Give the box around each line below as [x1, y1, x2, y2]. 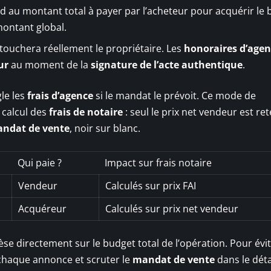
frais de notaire [49, 105, 123, 119]
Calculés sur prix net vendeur [105, 201, 238, 215]
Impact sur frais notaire [105, 155, 212, 169]
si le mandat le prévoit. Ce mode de [93, 88, 256, 102]
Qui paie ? [18, 155, 62, 169]
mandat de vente [132, 252, 215, 266]
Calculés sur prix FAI [105, 178, 196, 192]
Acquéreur [18, 201, 67, 215]
